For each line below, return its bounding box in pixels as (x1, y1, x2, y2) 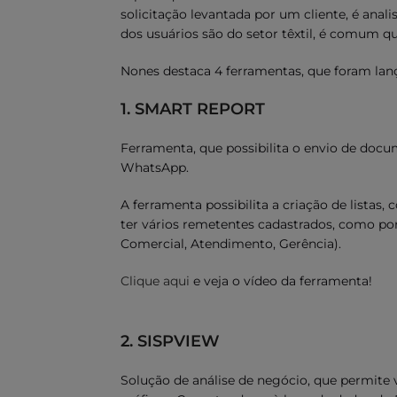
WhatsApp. (121, 160, 189, 175)
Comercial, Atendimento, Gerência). (121, 236, 341, 252)
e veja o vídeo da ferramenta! (190, 273, 372, 289)
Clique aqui (121, 273, 190, 289)
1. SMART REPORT (121, 99, 265, 119)
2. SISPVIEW (121, 331, 220, 351)
